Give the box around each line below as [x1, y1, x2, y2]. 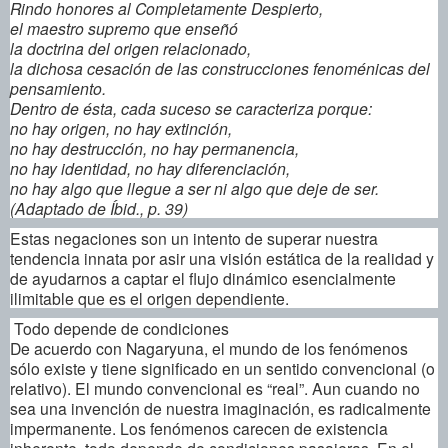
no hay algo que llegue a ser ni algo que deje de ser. [10, 176, 379, 199]
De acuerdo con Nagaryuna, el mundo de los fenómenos [10, 336, 408, 359]
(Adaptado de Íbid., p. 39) [10, 196, 188, 219]
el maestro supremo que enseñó [10, 16, 238, 39]
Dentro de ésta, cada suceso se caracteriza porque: [10, 96, 372, 119]
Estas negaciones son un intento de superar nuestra [10, 226, 378, 249]
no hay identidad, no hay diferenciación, [10, 156, 290, 179]
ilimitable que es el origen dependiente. [10, 286, 289, 309]
